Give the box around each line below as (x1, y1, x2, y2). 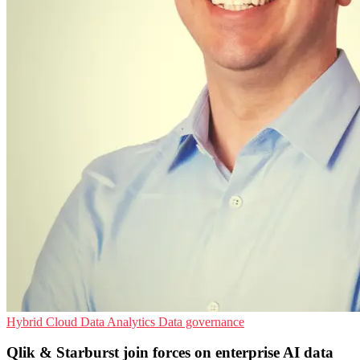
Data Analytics (80, 314, 158, 329)
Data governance (158, 314, 244, 329)
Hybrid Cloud (6, 314, 80, 329)
